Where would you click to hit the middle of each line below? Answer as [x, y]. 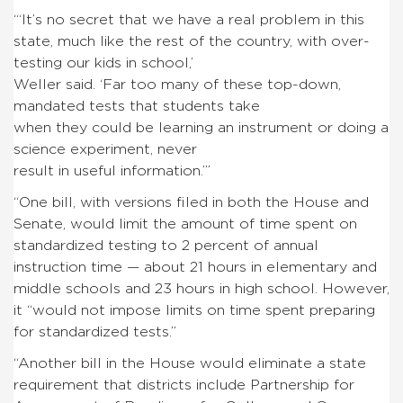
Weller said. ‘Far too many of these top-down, [177, 84]
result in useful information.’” [112, 170]
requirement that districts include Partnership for [184, 385]
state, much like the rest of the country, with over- [192, 41]
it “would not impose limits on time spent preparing [194, 310]
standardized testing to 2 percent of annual [166, 245]
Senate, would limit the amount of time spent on [185, 224]
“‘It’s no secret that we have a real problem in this [189, 19]
